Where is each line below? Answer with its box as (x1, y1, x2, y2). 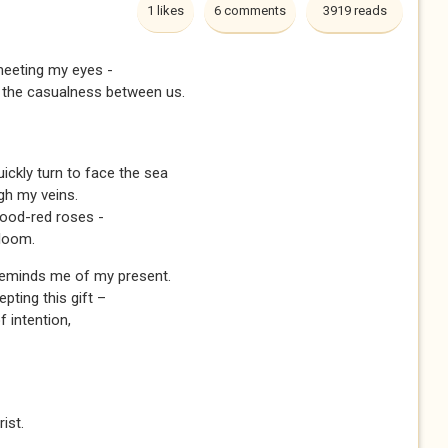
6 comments (214, 3, 286, 18)
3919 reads (322, 3, 387, 18)
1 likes (147, 3, 184, 18)
